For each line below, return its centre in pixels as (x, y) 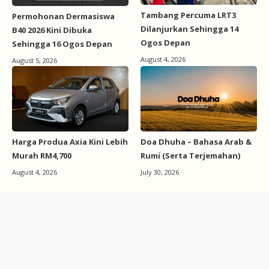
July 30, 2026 (160, 172)
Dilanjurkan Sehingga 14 (189, 29)
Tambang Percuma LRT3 (188, 15)
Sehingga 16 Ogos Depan (62, 44)
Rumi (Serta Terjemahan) (190, 156)
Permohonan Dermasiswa (63, 17)
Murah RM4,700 (42, 156)
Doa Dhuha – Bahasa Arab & (196, 142)
